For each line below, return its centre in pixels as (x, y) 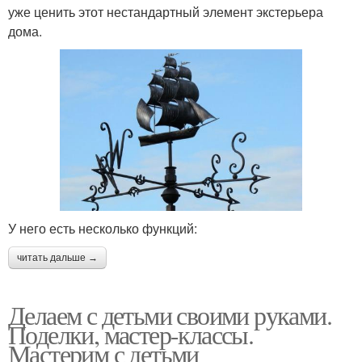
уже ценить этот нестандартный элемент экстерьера (166, 12)
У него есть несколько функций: (103, 229)
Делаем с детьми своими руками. (170, 315)
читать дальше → (57, 258)
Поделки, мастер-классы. (131, 335)
